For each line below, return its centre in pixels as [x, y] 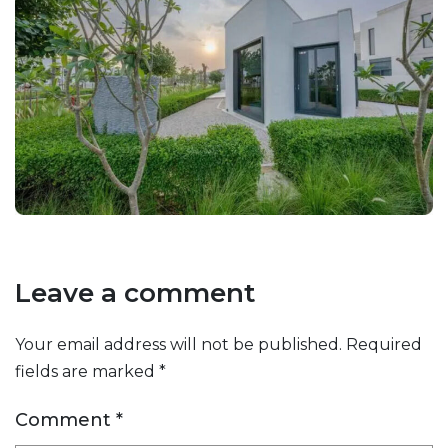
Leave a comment [135, 292]
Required [384, 344]
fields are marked [87, 371]
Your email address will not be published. [178, 344]
